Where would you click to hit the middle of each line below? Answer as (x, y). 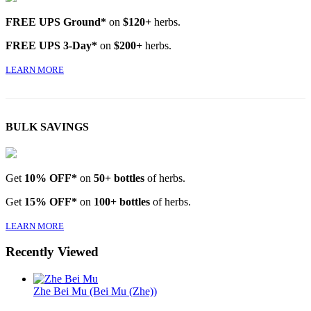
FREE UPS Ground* (56, 22)
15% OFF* (51, 201)
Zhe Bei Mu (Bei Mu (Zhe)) (95, 291)
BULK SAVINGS (47, 127)
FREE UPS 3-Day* (51, 46)
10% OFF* (51, 178)
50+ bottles (119, 178)
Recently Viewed (52, 252)
